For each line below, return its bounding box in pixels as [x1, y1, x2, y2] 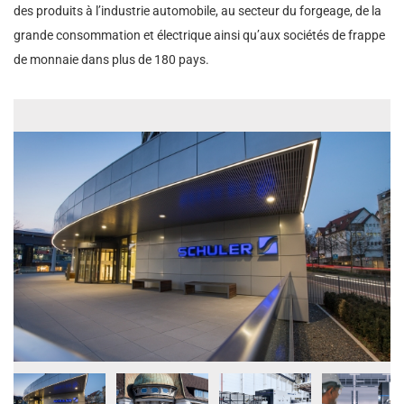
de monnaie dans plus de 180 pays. [14, 52, 209, 67]
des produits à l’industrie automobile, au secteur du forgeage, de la [14, 4, 381, 18]
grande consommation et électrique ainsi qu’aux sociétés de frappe [14, 28, 385, 42]
